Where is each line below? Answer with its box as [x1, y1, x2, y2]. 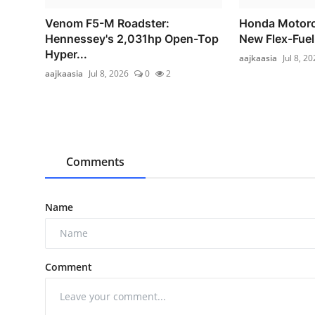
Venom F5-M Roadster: [45, 15, 169, 30]
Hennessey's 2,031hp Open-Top [45, 31, 219, 46]
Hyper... [45, 46, 87, 61]
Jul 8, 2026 [89, 67, 129, 79]
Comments [66, 153, 124, 169]
